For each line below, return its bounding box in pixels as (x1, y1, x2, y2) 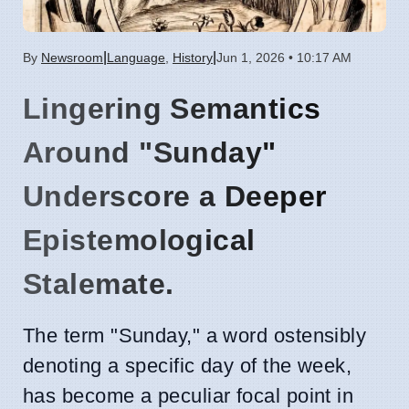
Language (107, 49, 165, 65)
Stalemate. (23, 267, 174, 300)
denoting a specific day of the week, (23, 353, 352, 377)
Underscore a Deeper (23, 179, 327, 213)
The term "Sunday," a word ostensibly (23, 323, 367, 347)
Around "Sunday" (23, 135, 277, 169)
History (173, 49, 213, 65)
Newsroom (41, 49, 103, 65)
